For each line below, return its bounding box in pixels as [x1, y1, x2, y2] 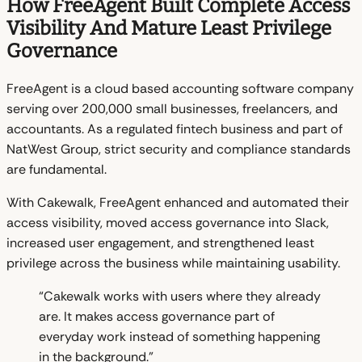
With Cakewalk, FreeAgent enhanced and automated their [6, 193, 349, 211]
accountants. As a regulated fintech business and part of [6, 120, 343, 137]
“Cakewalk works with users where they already [39, 287, 321, 305]
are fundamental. [6, 160, 107, 178]
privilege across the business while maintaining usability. [6, 254, 340, 271]
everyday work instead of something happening [39, 327, 320, 345]
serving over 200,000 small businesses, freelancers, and [6, 99, 338, 117]
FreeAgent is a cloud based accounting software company [6, 79, 354, 97]
